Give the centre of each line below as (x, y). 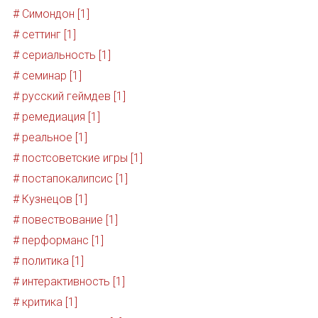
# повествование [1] (65, 220)
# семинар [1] (47, 76)
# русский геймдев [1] (69, 97)
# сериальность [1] (61, 55)
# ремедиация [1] (56, 117)
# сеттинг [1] (44, 35)
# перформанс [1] (58, 241)
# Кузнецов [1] (50, 199)
